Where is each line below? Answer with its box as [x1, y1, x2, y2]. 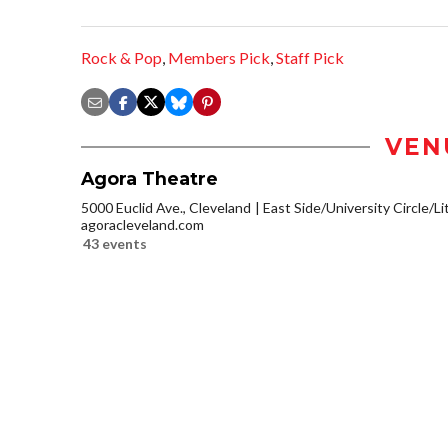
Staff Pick [276, 48, 344, 68]
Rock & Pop [81, 48, 162, 68]
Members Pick [168, 48, 270, 68]
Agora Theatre [81, 168, 218, 190]
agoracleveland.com [81, 216, 204, 234]
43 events [83, 235, 147, 253]
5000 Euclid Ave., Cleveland [81, 199, 251, 217]
